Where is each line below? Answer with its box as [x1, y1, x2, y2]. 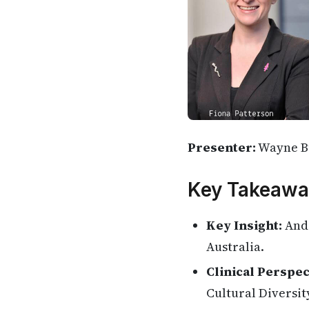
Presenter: [188, 139, 256, 157]
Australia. [206, 238, 264, 256]
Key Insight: [206, 217, 282, 235]
